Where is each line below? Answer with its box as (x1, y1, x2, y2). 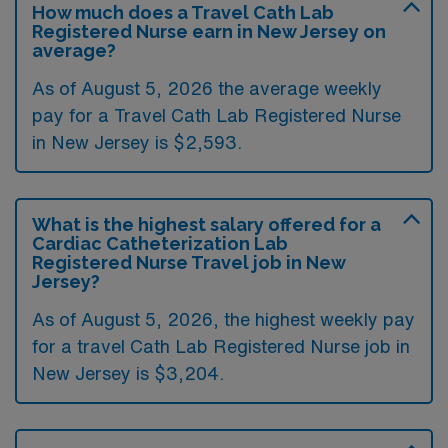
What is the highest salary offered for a (32, 213, 381, 235)
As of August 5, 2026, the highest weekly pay (32, 309, 415, 328)
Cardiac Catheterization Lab (32, 232, 288, 254)
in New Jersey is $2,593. (32, 132, 242, 151)
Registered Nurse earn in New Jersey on (32, 20, 386, 42)
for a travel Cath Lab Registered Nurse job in (32, 336, 410, 355)
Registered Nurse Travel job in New (32, 251, 345, 273)
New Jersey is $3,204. (32, 363, 224, 382)
